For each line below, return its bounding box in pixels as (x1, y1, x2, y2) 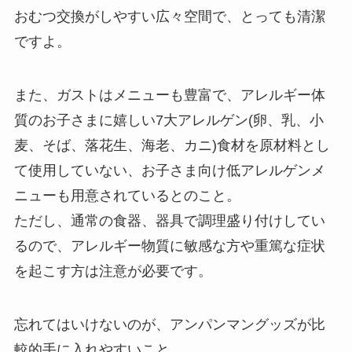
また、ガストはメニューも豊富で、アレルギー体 (13, 87, 325, 104)
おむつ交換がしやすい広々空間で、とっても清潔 (13, 9, 325, 25)
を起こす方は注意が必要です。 (13, 263, 212, 280)
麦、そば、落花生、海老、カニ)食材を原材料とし (13, 137, 330, 154)
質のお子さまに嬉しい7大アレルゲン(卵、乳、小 (13, 112, 324, 129)
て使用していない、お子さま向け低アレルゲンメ (13, 163, 325, 179)
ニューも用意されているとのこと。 (13, 188, 240, 204)
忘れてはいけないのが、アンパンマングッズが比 (13, 317, 325, 333)
